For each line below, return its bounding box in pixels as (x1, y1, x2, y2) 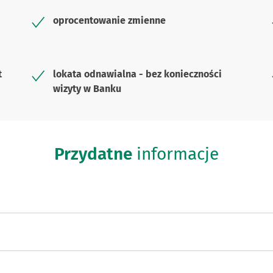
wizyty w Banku (53, 83, 122, 95)
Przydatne (54, 144, 132, 165)
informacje (132, 144, 219, 165)
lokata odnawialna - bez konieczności (53, 68, 222, 80)
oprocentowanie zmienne (53, 15, 166, 27)
